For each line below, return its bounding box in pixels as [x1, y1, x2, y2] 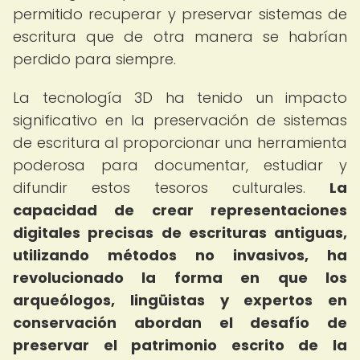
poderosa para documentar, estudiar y [13, 155, 347, 175]
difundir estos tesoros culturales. [13, 178, 329, 198]
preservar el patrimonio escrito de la [13, 335, 347, 355]
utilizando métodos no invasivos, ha [13, 245, 347, 265]
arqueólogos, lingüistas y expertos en [13, 290, 347, 310]
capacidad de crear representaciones [13, 200, 347, 220]
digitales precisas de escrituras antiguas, [13, 223, 347, 243]
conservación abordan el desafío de [13, 313, 347, 333]
